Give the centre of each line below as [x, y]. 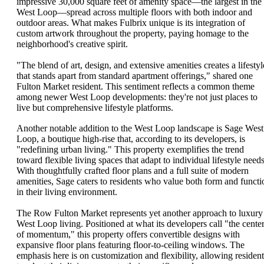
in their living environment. [67, 192]
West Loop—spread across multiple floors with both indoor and [134, 12]
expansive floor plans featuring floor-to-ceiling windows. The [131, 245]
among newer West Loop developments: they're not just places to [137, 97]
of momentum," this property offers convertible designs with [128, 234]
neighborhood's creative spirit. [72, 44]
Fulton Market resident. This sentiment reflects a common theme [136, 86]
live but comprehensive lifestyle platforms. [95, 107]
